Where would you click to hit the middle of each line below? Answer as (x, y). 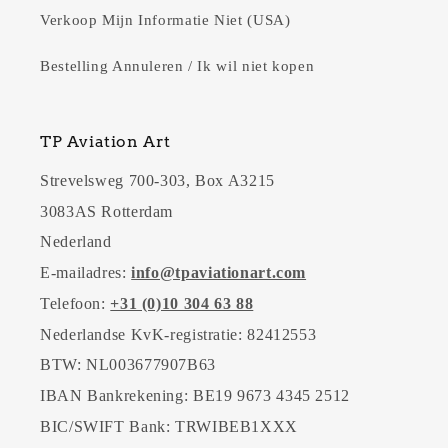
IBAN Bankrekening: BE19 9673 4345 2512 (195, 396)
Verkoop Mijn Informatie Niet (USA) (165, 20)
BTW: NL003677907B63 (128, 365)
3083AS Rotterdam (107, 211)
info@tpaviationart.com (219, 273)
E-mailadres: (83, 273)
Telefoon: (75, 303)
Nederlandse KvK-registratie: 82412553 (178, 334)
